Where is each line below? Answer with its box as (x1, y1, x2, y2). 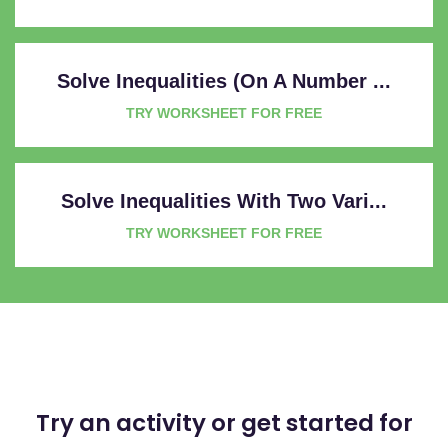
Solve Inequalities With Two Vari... (61, 189, 387, 212)
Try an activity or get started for (35, 406, 413, 439)
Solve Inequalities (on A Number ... (57, 69, 391, 92)
